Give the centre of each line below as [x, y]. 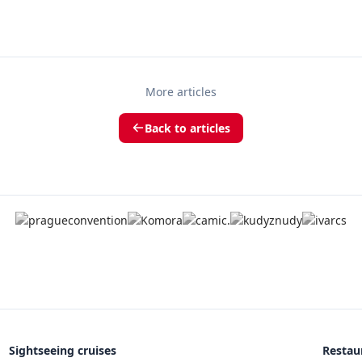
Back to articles [187, 128]
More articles [181, 91]
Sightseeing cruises [63, 350]
